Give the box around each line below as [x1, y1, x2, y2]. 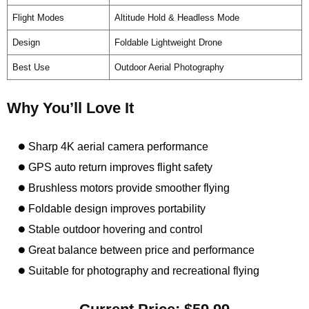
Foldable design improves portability [28, 202, 206, 215]
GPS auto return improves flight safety [28, 161, 213, 173]
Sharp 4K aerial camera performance [28, 140, 209, 152]
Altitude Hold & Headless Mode [114, 12, 239, 23]
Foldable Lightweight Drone [114, 37, 222, 48]
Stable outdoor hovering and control [28, 223, 203, 235]
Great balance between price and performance [28, 243, 255, 256]
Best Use [12, 61, 50, 72]
